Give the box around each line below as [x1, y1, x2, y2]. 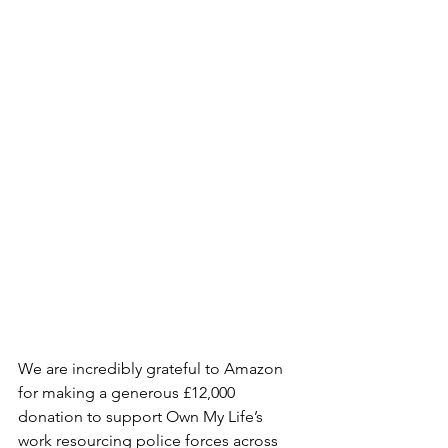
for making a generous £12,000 [18, 383, 239, 403]
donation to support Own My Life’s [18, 407, 267, 427]
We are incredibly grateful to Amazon [18, 359, 287, 379]
